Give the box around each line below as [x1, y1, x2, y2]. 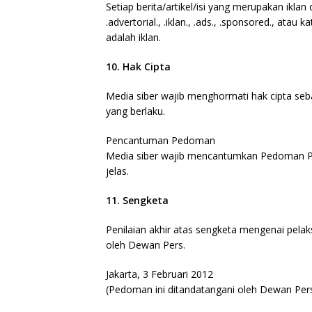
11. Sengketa [106, 194, 169, 207]
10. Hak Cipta [106, 60, 171, 73]
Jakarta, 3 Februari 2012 [106, 267, 213, 281]
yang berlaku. [106, 104, 165, 118]
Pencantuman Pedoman [106, 134, 215, 147]
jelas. [106, 164, 129, 178]
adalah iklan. [106, 31, 161, 44]
